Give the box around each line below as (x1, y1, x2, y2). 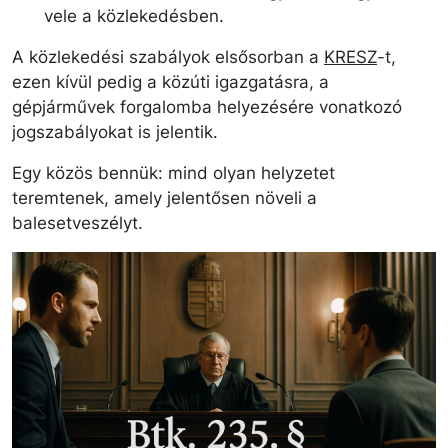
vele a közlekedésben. (44, 5, 224, 26)
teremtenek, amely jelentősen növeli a (12, 187, 317, 208)
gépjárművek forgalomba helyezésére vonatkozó (12, 96, 402, 117)
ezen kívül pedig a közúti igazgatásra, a (12, 71, 329, 92)
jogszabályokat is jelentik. (12, 121, 218, 142)
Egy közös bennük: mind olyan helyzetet (12, 162, 335, 183)
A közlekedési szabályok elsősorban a (12, 46, 324, 67)
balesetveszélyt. (12, 212, 143, 233)
